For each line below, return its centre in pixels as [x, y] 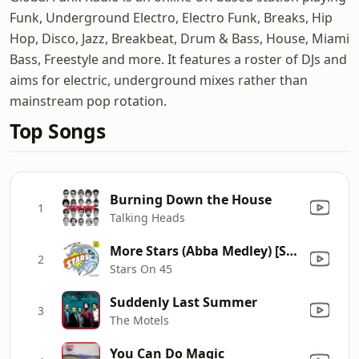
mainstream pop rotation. [88, 101]
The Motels [139, 320]
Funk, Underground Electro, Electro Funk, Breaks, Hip [171, 18]
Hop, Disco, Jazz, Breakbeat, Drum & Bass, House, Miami [179, 38]
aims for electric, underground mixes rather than [159, 80]
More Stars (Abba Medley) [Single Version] [292, 250]
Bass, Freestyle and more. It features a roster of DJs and [178, 59]
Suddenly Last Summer [184, 302]
